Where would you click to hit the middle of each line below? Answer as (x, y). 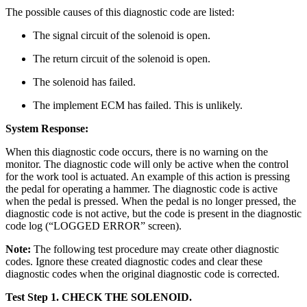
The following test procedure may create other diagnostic (156, 249)
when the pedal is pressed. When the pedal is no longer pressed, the (151, 201)
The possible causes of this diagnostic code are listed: (120, 12)
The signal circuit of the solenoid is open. (122, 36)
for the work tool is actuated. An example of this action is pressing (148, 177)
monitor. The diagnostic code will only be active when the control (147, 164)
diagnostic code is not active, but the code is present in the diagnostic (153, 214)
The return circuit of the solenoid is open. (122, 59)
